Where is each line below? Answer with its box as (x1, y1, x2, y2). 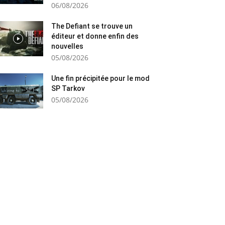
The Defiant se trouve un (51, 22, 133, 30)
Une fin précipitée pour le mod (51, 74, 150, 82)
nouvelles (51, 42, 83, 50)
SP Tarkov (51, 84, 85, 92)
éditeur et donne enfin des (51, 32, 139, 40)
